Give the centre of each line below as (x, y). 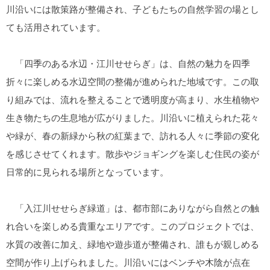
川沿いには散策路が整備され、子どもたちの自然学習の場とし (133, 9)
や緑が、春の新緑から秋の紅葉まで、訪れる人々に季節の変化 (133, 135)
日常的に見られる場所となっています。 (87, 171)
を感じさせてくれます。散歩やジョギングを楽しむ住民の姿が (133, 153)
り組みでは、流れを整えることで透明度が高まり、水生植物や (133, 99)
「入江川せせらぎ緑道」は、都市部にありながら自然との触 (133, 208)
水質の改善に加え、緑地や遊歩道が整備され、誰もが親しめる (133, 244)
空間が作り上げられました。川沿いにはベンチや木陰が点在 (128, 262)
